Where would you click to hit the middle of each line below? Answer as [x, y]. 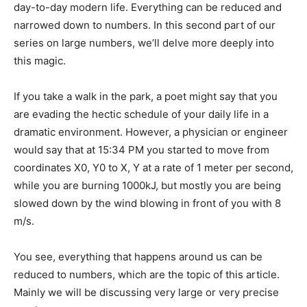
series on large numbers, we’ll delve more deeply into [144, 43]
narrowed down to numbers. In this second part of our [145, 25]
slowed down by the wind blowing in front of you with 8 [147, 204]
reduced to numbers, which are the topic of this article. [147, 275]
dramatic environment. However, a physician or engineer [151, 132]
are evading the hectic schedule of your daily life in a [141, 114]
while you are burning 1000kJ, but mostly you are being [147, 186]
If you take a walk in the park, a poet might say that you [146, 97]
